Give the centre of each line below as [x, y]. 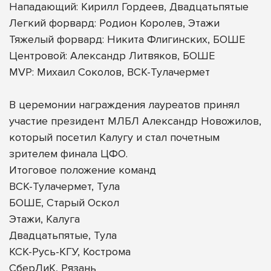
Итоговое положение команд [83, 170]
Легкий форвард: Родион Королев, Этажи [114, 23]
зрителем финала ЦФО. [68, 153]
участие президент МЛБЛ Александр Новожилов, [135, 121]
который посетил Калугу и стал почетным [114, 137]
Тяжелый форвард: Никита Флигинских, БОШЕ [127, 39]
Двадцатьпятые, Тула [63, 235]
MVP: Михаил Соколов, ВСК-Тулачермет [109, 72]
